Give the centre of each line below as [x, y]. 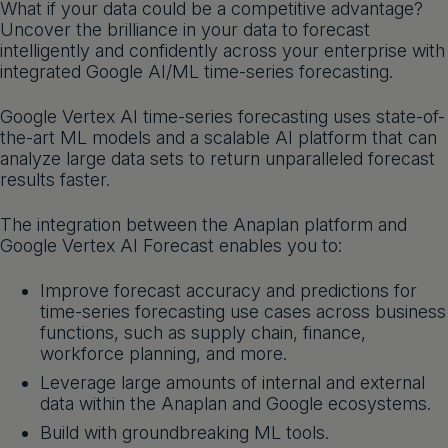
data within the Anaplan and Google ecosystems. [235, 403]
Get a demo [124, 27]
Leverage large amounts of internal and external [232, 382]
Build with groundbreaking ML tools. [184, 432]
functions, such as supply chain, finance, [203, 332]
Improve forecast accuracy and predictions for [228, 290]
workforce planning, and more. [163, 353]
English [366, 27]
